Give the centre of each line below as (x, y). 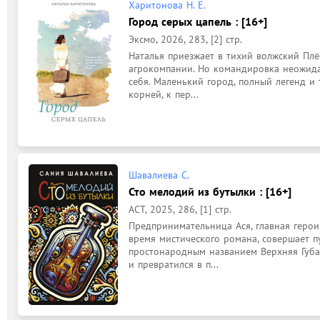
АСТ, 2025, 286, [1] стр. (180, 209)
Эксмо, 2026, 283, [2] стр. (185, 39)
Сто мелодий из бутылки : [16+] (210, 191)
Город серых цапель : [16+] (198, 21)
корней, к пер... (164, 94)
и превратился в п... (174, 264)
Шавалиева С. (159, 175)
